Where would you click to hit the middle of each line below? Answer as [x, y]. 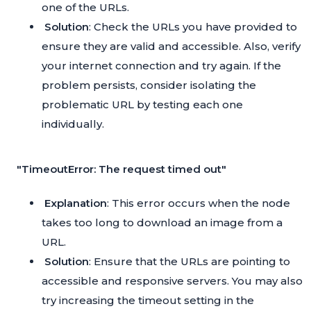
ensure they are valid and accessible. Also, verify [171, 47]
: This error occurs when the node [199, 203]
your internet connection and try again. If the [161, 66]
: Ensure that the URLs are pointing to [190, 262]
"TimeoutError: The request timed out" [121, 169]
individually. [73, 124]
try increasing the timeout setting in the [148, 301]
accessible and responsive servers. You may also [172, 281]
